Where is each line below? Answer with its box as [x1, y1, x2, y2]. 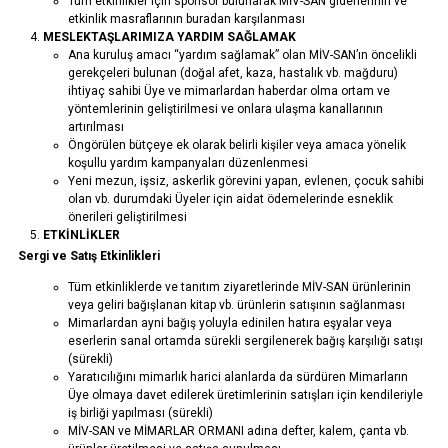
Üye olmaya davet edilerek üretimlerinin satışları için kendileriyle [67, 388, 423, 402]
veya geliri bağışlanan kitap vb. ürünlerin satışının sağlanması [67, 298, 405, 312]
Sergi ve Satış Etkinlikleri [17, 249, 160, 263]
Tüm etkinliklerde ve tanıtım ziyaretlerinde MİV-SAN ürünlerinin [67, 280, 411, 294]
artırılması [67, 120, 124, 134]
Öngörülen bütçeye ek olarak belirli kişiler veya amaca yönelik [67, 138, 406, 152]
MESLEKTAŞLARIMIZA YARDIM [42, 30, 224, 44]
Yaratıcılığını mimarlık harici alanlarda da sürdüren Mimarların [67, 370, 408, 384]
